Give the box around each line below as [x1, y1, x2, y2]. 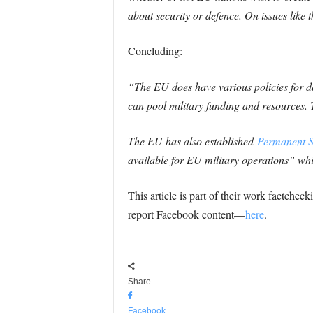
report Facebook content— [127, 207, 245, 221]
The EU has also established [127, 133, 257, 148]
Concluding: [127, 43, 182, 58]
